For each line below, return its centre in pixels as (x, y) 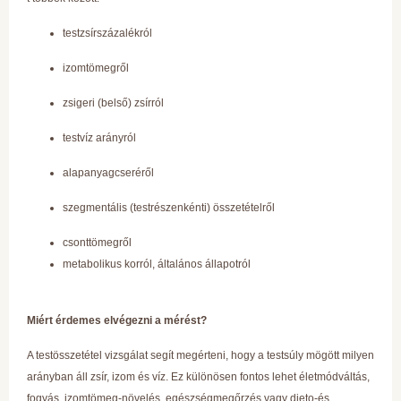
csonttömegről (97, 242)
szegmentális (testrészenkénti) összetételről (169, 207)
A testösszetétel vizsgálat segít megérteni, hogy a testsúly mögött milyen (200, 355)
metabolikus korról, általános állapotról (157, 264)
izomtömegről (96, 68)
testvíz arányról (99, 137)
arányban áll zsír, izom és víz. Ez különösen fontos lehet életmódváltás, (198, 376)
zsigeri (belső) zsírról (113, 102)
